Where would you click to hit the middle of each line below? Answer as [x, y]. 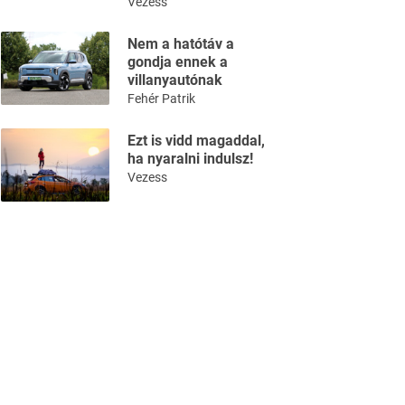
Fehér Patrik [161, 99]
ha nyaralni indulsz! [190, 159]
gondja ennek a [178, 62]
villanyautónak [175, 80]
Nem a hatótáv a [181, 44]
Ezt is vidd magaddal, [196, 141]
